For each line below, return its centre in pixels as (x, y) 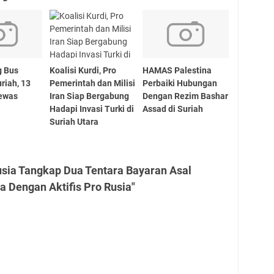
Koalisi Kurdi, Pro (83, 70)
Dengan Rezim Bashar (186, 96)
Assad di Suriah (173, 109)
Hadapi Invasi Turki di (91, 109)
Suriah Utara (74, 121)
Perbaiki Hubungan (180, 83)
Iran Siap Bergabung (89, 96)
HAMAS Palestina (177, 70)
